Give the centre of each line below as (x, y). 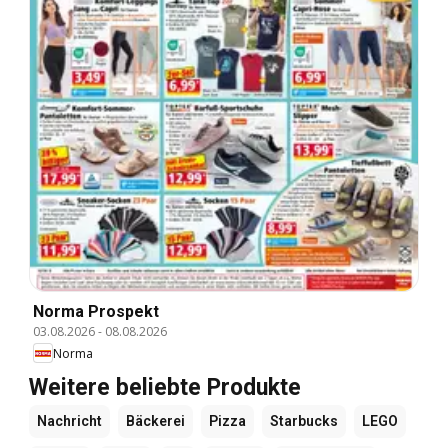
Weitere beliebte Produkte (165, 388)
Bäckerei (155, 421)
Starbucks (304, 421)
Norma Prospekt (96, 312)
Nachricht (69, 421)
